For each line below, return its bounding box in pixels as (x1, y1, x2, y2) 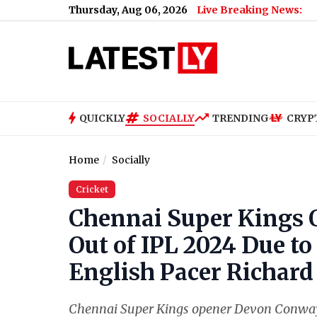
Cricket (76, 184, 108, 195)
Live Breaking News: (197, 4, 302, 16)
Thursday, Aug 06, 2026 (69, 4, 188, 16)
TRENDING (212, 111, 269, 125)
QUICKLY (79, 111, 125, 125)
